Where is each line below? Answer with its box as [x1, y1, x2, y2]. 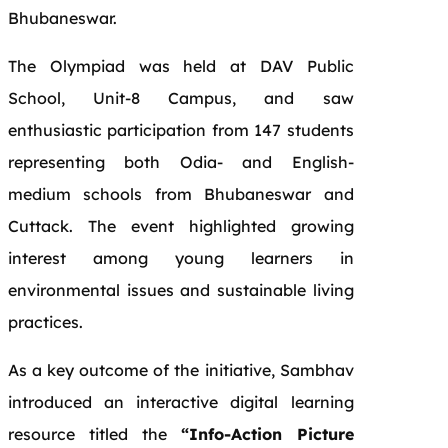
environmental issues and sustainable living [8, 279, 354, 300]
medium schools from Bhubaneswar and [8, 183, 354, 204]
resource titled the [8, 423, 181, 444]
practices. [8, 311, 83, 332]
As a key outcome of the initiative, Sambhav [8, 359, 354, 380]
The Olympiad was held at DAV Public [8, 55, 354, 76]
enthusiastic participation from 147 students [8, 119, 354, 140]
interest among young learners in [8, 247, 354, 268]
